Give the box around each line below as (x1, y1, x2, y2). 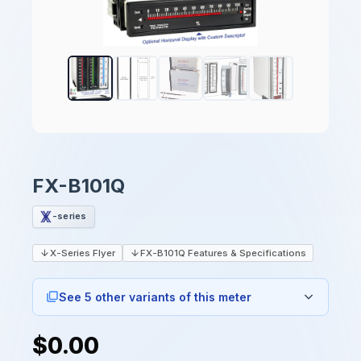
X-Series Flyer (50, 247, 115, 259)
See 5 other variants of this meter (59, 289, 251, 304)
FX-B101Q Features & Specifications (140, 247, 306, 259)
